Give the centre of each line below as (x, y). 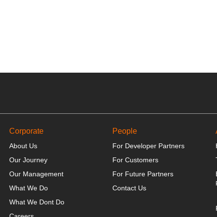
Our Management (36, 174)
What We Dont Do (37, 202)
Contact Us (129, 188)
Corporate (26, 131)
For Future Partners (143, 174)
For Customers (135, 160)
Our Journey (28, 160)
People (124, 131)
